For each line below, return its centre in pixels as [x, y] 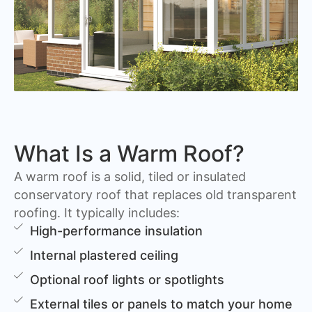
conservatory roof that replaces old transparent [155, 194]
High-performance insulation [117, 231]
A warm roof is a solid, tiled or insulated [130, 176]
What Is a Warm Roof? [129, 153]
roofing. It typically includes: [97, 212]
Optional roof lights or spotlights [127, 279]
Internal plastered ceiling [104, 255]
